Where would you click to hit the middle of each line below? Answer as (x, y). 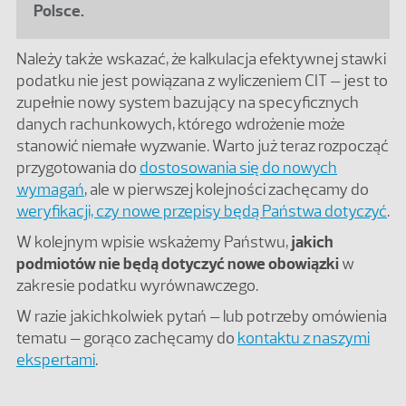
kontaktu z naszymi (304, 338)
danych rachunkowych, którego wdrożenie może (181, 124)
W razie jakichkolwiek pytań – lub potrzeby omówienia (202, 316)
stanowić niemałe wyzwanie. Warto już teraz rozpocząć (203, 145)
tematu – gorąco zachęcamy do (127, 338)
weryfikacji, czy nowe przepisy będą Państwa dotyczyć (202, 211)
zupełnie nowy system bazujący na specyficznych (188, 102)
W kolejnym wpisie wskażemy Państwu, (154, 242)
